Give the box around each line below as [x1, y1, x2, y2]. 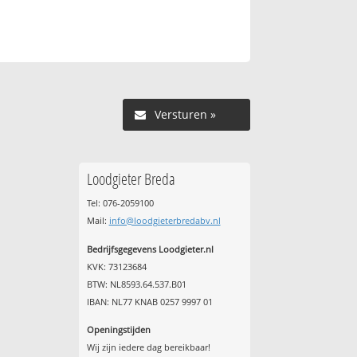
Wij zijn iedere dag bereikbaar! [86, 341, 210, 354]
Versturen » [154, 107, 216, 123]
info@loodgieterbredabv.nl [108, 214, 221, 227]
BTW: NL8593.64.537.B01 [86, 277, 186, 290]
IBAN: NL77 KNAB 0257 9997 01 [86, 295, 213, 308]
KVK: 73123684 [86, 260, 147, 273]
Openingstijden [86, 324, 151, 336]
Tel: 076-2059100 [86, 197, 154, 210]
